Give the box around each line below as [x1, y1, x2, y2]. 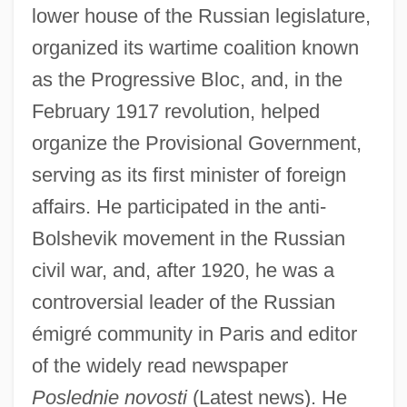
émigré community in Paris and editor [31, 322, 357, 345]
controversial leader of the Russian [31, 290, 335, 313]
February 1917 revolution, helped [31, 99, 320, 123]
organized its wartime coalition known [31, 35, 359, 59]
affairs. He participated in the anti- [31, 194, 326, 218]
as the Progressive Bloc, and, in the [31, 67, 342, 91]
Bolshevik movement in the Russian [31, 226, 345, 250]
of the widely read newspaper [31, 353, 288, 377]
